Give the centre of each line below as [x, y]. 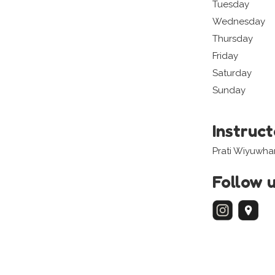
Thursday [233, 39]
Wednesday [239, 22]
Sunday [229, 91]
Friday [225, 56]
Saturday [232, 73]
